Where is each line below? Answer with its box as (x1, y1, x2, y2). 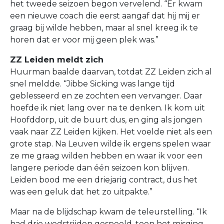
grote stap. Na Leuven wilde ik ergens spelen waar (10, 139, 211, 148)
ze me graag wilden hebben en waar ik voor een (10, 151, 202, 160)
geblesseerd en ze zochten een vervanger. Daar (10, 91, 202, 100)
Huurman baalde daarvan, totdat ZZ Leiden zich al (10, 67, 212, 76)
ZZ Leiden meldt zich (10, 55, 103, 64)
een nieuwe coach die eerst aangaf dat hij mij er (10, 11, 200, 20)
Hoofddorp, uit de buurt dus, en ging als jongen (10, 115, 202, 124)
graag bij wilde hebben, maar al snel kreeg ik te (10, 23, 198, 32)
